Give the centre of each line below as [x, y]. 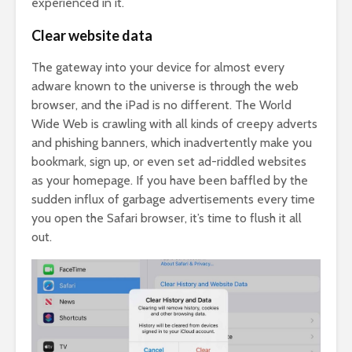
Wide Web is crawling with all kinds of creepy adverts [174, 123]
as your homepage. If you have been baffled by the [170, 180]
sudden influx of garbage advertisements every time [173, 199]
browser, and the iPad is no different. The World [161, 104]
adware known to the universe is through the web [165, 86]
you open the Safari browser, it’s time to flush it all [167, 218]
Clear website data [92, 35]
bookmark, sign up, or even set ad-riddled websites [169, 161]
